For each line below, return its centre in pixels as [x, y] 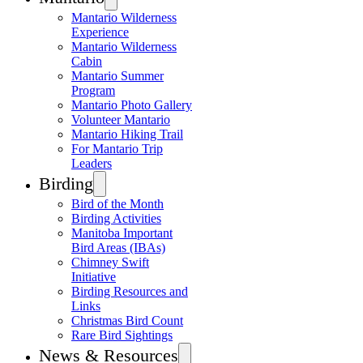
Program [93, 90]
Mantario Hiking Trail [127, 134]
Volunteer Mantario [121, 120]
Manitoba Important [122, 233]
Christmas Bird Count [127, 320]
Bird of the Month [117, 204]
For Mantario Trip [117, 149]
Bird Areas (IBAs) [118, 248]
